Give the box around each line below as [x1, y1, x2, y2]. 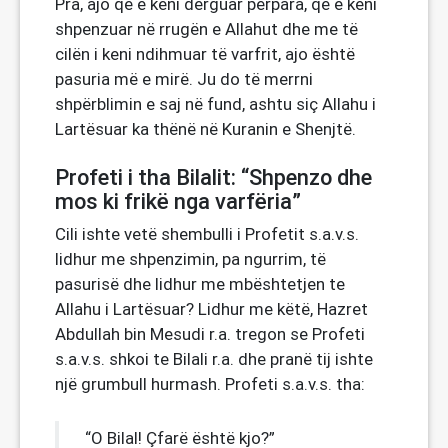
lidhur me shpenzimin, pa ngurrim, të [55, 248, 326, 270]
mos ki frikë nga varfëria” [55, 189, 301, 214]
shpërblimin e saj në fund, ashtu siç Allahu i [55, 93, 376, 115]
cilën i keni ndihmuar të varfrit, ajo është [55, 43, 355, 65]
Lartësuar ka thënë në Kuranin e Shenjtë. [55, 118, 356, 140]
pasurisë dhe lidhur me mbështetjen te [55, 273, 345, 295]
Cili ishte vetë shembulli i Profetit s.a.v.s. [55, 223, 359, 245]
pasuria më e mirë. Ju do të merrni [55, 68, 313, 90]
